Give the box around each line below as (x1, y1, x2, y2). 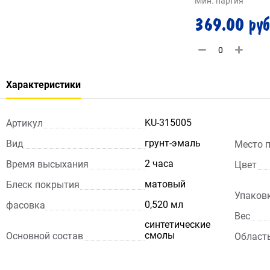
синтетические (145, 219, 210, 230)
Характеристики (6, 79, 81, 90)
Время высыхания (6, 158, 89, 170)
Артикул (6, 117, 43, 129)
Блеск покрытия (6, 178, 80, 190)
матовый (145, 178, 186, 190)
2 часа (145, 158, 174, 169)
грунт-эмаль (145, 137, 201, 149)
